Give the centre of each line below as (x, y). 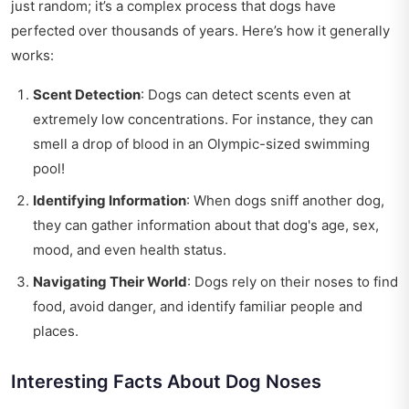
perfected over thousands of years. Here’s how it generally (200, 31)
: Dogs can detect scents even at (246, 95)
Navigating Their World (110, 282)
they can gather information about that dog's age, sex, (206, 225)
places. (56, 331)
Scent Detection (87, 95)
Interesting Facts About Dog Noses (166, 382)
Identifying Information (110, 201)
